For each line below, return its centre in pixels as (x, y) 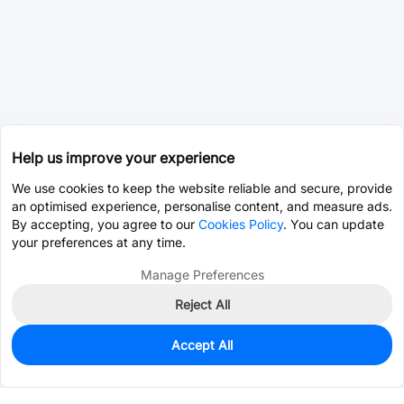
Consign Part (317, 360)
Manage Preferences (202, 275)
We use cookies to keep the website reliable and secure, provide (202, 188)
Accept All (202, 345)
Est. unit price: (53, 369)
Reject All (202, 304)
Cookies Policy (241, 224)
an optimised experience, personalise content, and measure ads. (202, 206)
